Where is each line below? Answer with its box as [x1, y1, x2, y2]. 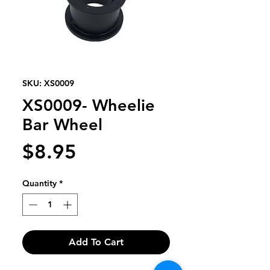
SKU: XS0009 [22, 78, 74, 89]
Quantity [22, 178, 57, 189]
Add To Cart [69, 236, 124, 248]
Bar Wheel [22, 115, 102, 134]
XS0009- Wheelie [22, 95, 155, 115]
